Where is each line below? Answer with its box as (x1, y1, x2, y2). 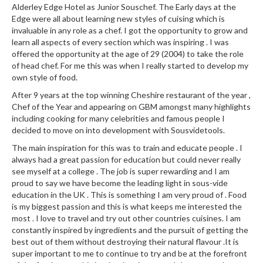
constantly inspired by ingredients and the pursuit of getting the (12, 225, 248, 235)
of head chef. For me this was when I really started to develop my (12, 60, 248, 70)
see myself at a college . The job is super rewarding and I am (12, 166, 230, 176)
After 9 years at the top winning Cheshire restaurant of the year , (12, 90, 251, 100)
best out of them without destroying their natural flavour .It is (12, 237, 239, 247)
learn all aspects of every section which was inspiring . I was (12, 37, 229, 47)
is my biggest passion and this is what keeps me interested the (12, 201, 242, 211)
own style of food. (12, 72, 77, 82)
